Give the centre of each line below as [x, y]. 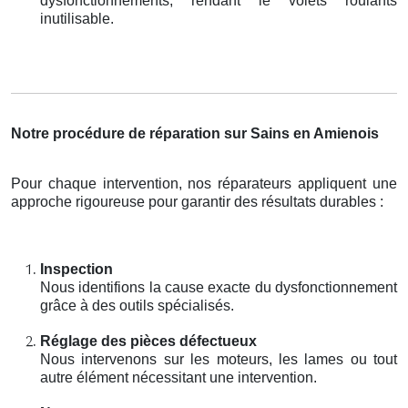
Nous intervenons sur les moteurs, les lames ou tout [219, 359]
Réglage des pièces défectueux [148, 341]
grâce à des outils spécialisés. [137, 305]
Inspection [76, 269]
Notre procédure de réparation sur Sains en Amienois [195, 133]
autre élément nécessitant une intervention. [178, 377]
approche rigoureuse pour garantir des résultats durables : [197, 201]
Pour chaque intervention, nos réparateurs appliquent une [204, 183]
